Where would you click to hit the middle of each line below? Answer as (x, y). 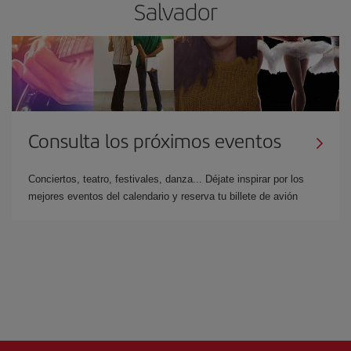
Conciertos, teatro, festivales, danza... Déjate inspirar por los (166, 179)
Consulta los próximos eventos (155, 140)
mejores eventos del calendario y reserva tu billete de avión (163, 196)
